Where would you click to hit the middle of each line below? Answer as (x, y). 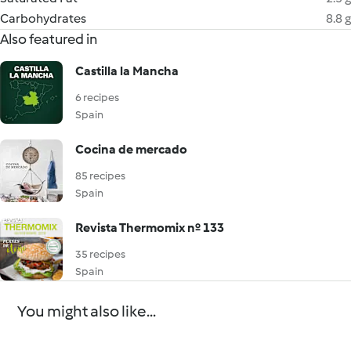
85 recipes (100, 176)
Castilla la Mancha (127, 71)
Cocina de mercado (131, 149)
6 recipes (97, 98)
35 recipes (100, 254)
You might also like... (87, 311)
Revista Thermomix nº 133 (150, 228)
